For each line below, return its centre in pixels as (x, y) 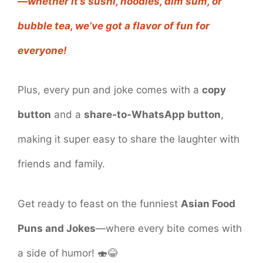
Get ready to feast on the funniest (99, 203)
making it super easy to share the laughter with (129, 139)
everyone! (42, 50)
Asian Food (208, 203)
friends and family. (61, 164)
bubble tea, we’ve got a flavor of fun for (114, 26)
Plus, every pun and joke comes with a (110, 90)
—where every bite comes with (169, 228)
